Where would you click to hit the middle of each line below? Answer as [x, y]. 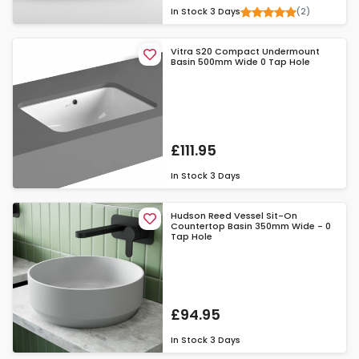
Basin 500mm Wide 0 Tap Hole [241, 62]
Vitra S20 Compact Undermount [246, 52]
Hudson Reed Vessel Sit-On [234, 216]
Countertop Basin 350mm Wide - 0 [251, 226]
